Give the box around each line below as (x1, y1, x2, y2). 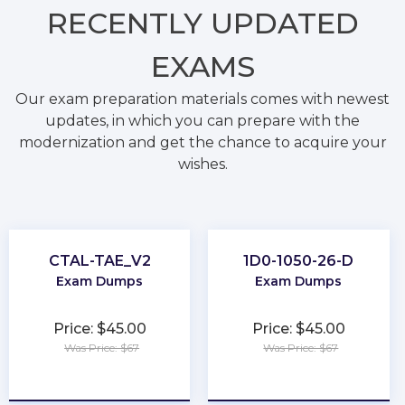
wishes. (177, 155, 228, 173)
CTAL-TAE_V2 (48, 251, 151, 269)
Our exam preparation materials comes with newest (15, 89, 390, 108)
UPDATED (210, 5, 359, 41)
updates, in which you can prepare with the (45, 111, 360, 129)
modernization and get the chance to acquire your (18, 133, 387, 151)
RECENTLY (46, 5, 211, 41)
